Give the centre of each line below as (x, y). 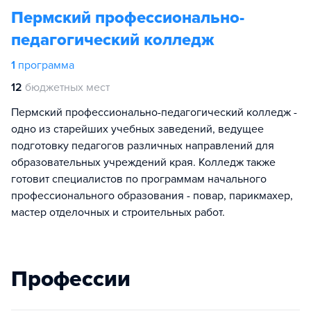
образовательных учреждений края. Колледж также (143, 163)
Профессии (71, 279)
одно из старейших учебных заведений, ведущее (137, 129)
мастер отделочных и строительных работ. (118, 213)
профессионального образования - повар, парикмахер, (152, 196)
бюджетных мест (67, 88)
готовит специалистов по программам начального (139, 179)
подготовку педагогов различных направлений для (143, 146)
